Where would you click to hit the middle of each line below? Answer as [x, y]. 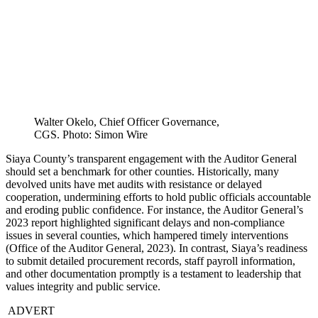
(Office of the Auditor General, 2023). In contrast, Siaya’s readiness [157, 248]
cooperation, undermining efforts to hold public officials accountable [158, 197]
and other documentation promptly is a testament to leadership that [153, 274]
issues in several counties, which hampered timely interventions [147, 236]
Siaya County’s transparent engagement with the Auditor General [151, 159]
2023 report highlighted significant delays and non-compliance [145, 223]
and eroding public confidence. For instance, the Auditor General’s [154, 210]
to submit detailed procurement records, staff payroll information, [150, 261]
